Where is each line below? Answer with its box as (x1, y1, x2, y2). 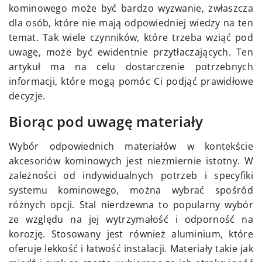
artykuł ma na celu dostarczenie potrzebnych (9, 60, 253, 74)
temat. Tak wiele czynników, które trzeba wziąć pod (9, 31, 253, 44)
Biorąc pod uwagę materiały (9, 112, 204, 132)
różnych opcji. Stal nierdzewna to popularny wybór (9, 198, 253, 212)
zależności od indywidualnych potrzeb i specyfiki (9, 169, 253, 182)
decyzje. (9, 89, 46, 103)
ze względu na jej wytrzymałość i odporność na (9, 213, 253, 226)
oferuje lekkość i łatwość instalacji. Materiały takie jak (9, 242, 253, 256)
